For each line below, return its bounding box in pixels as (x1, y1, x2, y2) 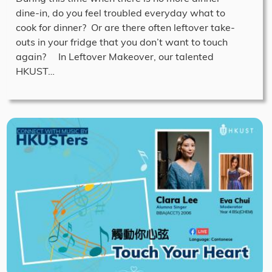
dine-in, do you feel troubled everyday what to (16, 7, 225, 19)
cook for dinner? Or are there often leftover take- (16, 21, 235, 34)
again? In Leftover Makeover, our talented (16, 50, 214, 63)
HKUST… (16, 65, 55, 78)
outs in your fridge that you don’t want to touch (16, 36, 228, 49)
